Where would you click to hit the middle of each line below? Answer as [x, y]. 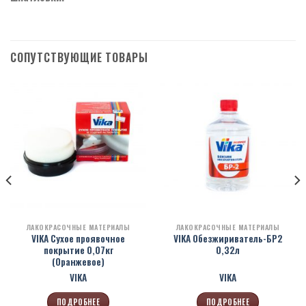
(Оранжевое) [78, 262]
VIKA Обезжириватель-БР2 [228, 239]
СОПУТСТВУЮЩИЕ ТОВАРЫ [79, 57]
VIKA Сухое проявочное [78, 239]
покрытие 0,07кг [78, 250]
